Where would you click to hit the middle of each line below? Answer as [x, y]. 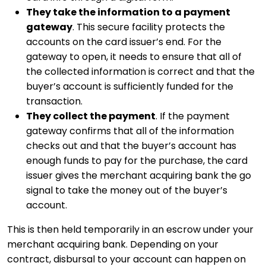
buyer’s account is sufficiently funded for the [130, 87]
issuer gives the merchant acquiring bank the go [139, 176]
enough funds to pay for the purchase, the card [137, 161]
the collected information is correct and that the [140, 72]
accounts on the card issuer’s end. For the [124, 42]
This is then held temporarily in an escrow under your [130, 230]
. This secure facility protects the [149, 27]
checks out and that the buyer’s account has [131, 146]
